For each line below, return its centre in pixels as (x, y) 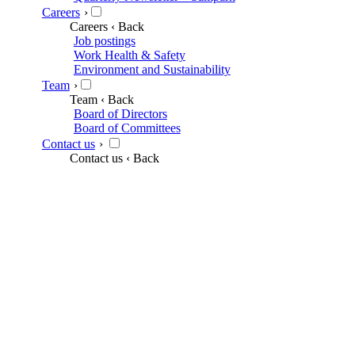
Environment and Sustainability (152, 69)
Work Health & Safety (129, 55)
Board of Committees (127, 128)
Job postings (104, 40)
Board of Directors (120, 113)
